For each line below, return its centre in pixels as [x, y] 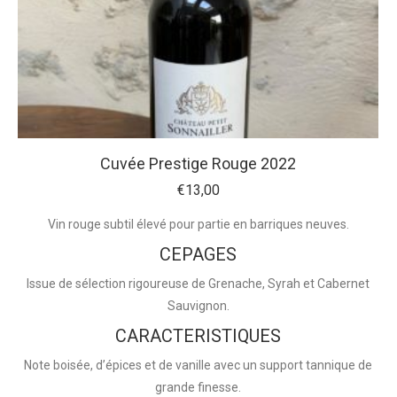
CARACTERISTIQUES [198, 336]
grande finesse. [198, 388]
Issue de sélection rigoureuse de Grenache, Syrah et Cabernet [198, 284]
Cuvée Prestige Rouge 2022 [198, 164]
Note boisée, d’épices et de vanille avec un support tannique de [198, 366]
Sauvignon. [198, 306]
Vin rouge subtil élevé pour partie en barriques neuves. [198, 225]
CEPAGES [198, 255]
